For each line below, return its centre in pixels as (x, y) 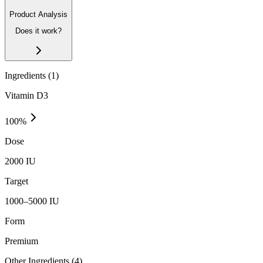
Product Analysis (38, 14)
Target (16, 181)
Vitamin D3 (26, 95)
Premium (21, 241)
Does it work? (38, 31)
